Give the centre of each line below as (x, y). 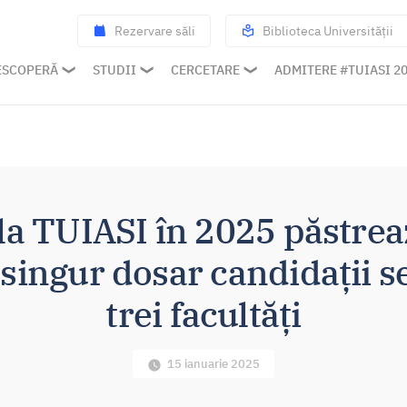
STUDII (114, 70)
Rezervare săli (155, 30)
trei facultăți (203, 314)
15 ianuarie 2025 (214, 364)
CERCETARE (205, 70)
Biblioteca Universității (328, 30)
